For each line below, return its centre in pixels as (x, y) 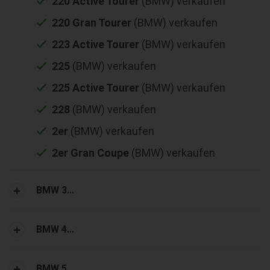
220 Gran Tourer (92, 22)
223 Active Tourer (96, 44)
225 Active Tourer (96, 87)
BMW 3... (55, 190)
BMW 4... (55, 229)
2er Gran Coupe (90, 152)
